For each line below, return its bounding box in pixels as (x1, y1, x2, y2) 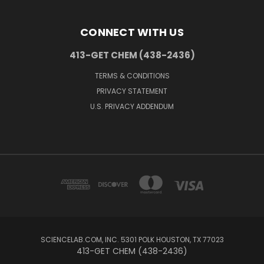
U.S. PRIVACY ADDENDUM (90, 101, 174, 111)
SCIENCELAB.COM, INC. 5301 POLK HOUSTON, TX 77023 (40, 234, 224, 245)
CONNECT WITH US (80, 24, 184, 39)
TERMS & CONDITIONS (94, 70, 170, 81)
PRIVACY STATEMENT (97, 85, 167, 96)
